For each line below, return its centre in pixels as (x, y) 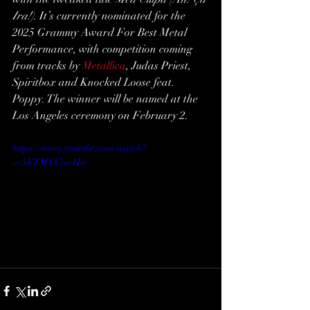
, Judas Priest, (160, 65)
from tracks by (47, 65)
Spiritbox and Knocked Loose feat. (95, 82)
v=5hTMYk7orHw (50, 162)
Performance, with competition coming (104, 49)
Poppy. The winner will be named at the (107, 99)
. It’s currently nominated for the (111, 16)
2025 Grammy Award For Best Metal (101, 32)
